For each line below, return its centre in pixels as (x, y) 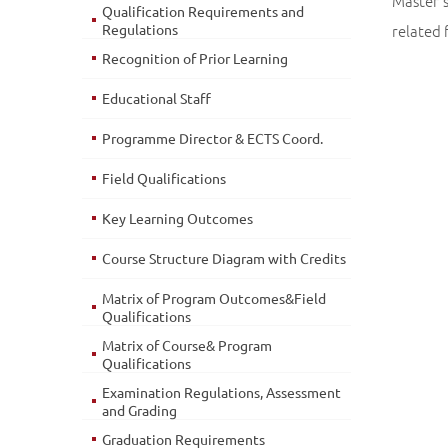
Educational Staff (156, 98)
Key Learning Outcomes (177, 218)
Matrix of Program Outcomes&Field (214, 298)
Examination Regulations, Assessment (221, 392)
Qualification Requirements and (203, 11)
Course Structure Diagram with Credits (224, 258)
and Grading (139, 410)
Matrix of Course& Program (187, 345)
